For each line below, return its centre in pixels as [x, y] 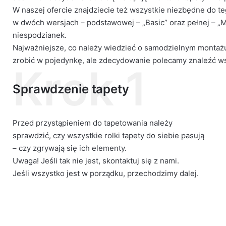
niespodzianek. [40, 35]
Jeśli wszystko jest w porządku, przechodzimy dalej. [106, 173]
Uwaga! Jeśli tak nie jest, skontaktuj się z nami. [96, 161]
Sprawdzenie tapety [71, 89]
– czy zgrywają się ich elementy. [70, 148]
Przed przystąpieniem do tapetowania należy [93, 123]
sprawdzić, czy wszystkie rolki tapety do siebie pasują [108, 135]
